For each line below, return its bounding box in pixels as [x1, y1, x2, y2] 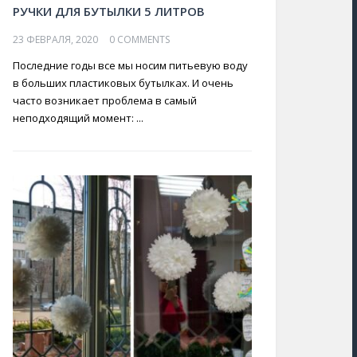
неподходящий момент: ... [13, 111, 143, 125]
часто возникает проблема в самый [13, 93, 197, 108]
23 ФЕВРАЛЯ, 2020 [13, 33, 98, 46]
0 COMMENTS [109, 33, 170, 46]
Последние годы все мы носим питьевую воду [13, 58, 248, 73]
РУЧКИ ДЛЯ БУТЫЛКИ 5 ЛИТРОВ [13, 3, 205, 19]
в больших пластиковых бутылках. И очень [13, 76, 233, 90]
